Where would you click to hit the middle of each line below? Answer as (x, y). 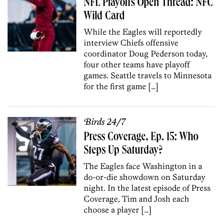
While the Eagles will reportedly (143, 31)
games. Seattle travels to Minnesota (148, 75)
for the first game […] (121, 86)
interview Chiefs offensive (131, 42)
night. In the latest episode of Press (147, 188)
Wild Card (105, 17)
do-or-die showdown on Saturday (145, 177)
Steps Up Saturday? (123, 151)
